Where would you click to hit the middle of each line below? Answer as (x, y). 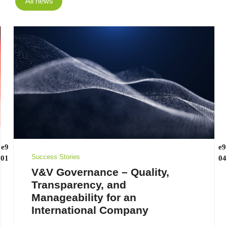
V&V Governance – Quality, (100, 172)
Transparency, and (78, 185)
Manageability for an (83, 198)
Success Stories (55, 157)
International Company (89, 210)
